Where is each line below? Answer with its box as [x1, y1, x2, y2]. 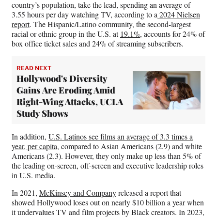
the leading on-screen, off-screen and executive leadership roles [12, 160, 203, 171]
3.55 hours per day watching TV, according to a [12, 9, 157, 20]
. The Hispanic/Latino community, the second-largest [30, 19, 191, 30]
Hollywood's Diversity [16, 73, 107, 85]
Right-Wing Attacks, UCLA [16, 96, 123, 108]
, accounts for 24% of [140, 29, 205, 39]
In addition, [12, 131, 48, 142]
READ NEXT [16, 64, 51, 72]
